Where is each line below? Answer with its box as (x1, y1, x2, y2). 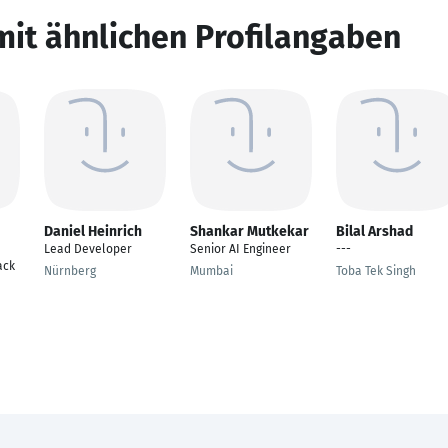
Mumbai (190, 264, 233, 278)
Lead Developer (44, 242, 132, 256)
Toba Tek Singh (336, 264, 416, 278)
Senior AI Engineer (190, 242, 291, 256)
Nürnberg (44, 264, 96, 278)
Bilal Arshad (336, 223, 413, 240)
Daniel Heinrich (44, 223, 142, 240)
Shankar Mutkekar (190, 223, 309, 240)
